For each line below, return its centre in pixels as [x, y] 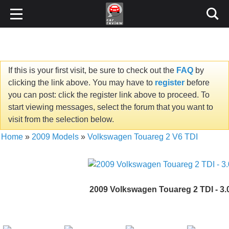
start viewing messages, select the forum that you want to [111, 107]
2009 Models [55, 136]
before [197, 83]
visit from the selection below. [61, 120]
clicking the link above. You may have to [82, 83]
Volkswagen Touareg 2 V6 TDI [143, 136]
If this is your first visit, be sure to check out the [92, 71]
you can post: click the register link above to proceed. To [109, 95]
